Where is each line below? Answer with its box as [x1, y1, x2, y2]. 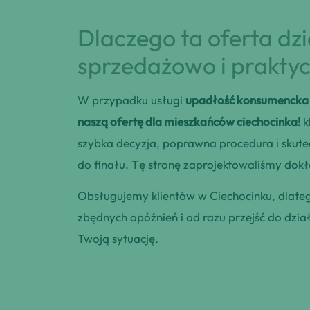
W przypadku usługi [77, 93, 185, 108]
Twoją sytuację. [77, 231, 158, 246]
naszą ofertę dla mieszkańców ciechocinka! [77, 114, 300, 129]
